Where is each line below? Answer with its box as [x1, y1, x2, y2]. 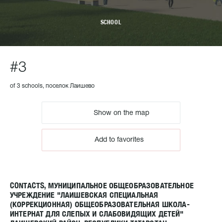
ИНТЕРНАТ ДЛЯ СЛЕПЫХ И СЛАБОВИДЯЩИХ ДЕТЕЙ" [10, 209, 184, 219]
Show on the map [92, 110, 149, 116]
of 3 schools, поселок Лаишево [10, 83, 95, 89]
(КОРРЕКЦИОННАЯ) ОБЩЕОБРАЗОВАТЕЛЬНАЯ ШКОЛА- [10, 200, 190, 209]
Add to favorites [94, 137, 144, 143]
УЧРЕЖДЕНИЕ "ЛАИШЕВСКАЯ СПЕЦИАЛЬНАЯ [10, 190, 159, 200]
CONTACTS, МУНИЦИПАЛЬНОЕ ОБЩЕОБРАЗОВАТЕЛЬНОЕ [10, 181, 194, 190]
